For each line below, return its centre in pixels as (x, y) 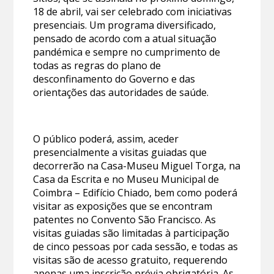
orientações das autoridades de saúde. (121, 93)
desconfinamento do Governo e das (114, 79)
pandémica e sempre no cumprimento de (127, 52)
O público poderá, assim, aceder (106, 139)
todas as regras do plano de (97, 66)
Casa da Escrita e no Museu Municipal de (126, 180)
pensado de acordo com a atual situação (125, 39)
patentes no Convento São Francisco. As (125, 220)
